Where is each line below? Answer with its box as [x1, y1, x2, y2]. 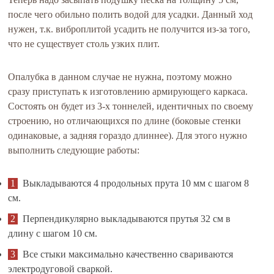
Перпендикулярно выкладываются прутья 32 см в [23, 213, 231, 224]
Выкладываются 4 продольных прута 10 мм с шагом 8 [23, 178, 250, 188]
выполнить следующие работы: [8, 145, 140, 155]
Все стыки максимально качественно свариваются [23, 249, 234, 259]
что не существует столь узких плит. [8, 39, 160, 49]
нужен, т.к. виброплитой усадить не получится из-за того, [8, 24, 251, 34]
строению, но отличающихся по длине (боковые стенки [8, 116, 242, 126]
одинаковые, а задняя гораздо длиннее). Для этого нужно [8, 130, 248, 141]
